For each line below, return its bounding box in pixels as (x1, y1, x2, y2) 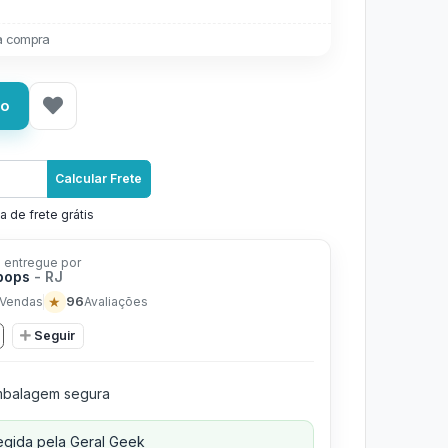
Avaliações (83, 293, 148, 309)
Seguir (34, 327, 75, 343)
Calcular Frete (55, 171, 143, 186)
